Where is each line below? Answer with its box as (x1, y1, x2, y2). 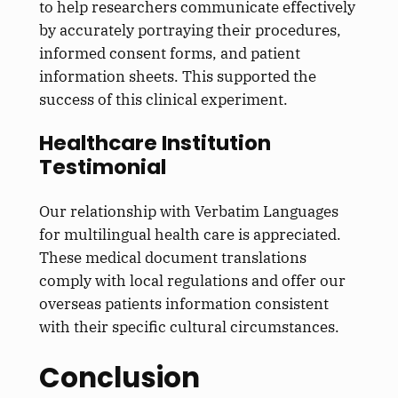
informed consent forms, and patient (38, 43, 300, 63)
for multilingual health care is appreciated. (38, 224, 341, 244)
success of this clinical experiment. (38, 89, 288, 109)
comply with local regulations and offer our (38, 270, 346, 291)
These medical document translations (38, 247, 306, 267)
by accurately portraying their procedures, (38, 20, 341, 40)
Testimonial (38, 152, 166, 181)
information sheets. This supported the (38, 66, 316, 86)
